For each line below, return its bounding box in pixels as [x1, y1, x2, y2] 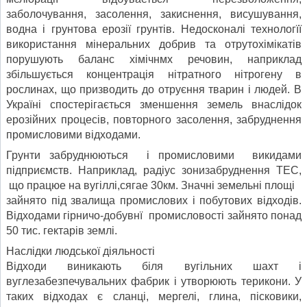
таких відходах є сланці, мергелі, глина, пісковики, [6, 290, 302, 302]
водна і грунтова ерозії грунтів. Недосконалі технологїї [6, 23, 302, 35]
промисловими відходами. [6, 128, 140, 140]
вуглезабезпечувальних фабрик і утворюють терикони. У [6, 275, 302, 287]
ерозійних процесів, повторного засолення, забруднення [6, 113, 302, 125]
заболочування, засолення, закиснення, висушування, [6, 8, 302, 20]
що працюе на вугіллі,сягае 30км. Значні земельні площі [6, 179, 295, 191]
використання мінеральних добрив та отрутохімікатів [6, 38, 302, 50]
